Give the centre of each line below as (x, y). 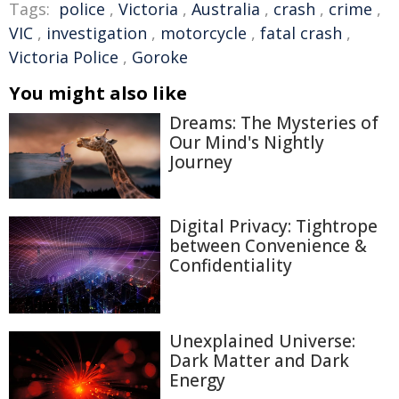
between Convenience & (268, 245)
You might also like (98, 93)
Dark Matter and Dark (259, 361)
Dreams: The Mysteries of (274, 123)
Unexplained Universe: (262, 342)
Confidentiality (231, 265)
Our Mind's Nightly (247, 142)
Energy (197, 381)
